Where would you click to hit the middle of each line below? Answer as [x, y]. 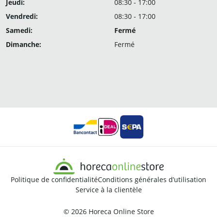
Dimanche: [23, 44]
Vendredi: [22, 16]
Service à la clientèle [108, 190]
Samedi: [19, 30]
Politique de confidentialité [54, 180]
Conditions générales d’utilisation [152, 180]
